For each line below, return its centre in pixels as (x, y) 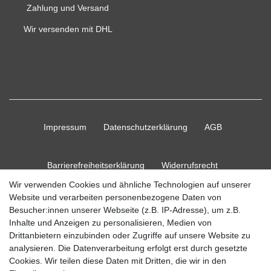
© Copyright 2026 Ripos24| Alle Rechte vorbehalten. (135, 260)
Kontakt (181, 204)
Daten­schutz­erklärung (145, 127)
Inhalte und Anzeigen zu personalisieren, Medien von (110, 223)
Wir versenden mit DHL (68, 29)
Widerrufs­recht (190, 165)
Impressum (65, 127)
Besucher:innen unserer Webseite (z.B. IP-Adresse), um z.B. (125, 210)
